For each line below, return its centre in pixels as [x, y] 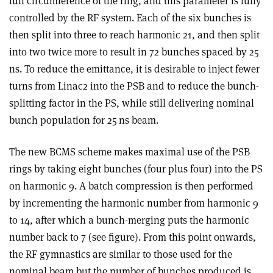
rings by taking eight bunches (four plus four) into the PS [136, 169]
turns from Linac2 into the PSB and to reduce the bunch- [134, 86]
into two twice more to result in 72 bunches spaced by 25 [135, 52]
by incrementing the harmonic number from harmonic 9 [134, 203]
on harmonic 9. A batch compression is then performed [131, 186]
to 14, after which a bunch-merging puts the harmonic [129, 220]
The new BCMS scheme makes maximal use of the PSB [129, 152]
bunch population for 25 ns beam [83, 120]
